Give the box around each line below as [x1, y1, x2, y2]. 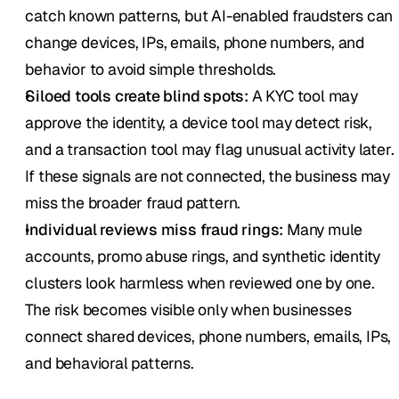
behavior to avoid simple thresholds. [25, 59, 277, 80]
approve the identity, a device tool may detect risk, [25, 112, 373, 134]
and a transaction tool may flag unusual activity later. [25, 139, 395, 160]
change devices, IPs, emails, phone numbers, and [25, 32, 365, 53]
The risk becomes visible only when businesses [25, 299, 352, 321]
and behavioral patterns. [25, 353, 194, 374]
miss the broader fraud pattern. [25, 192, 241, 214]
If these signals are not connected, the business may [25, 166, 391, 187]
